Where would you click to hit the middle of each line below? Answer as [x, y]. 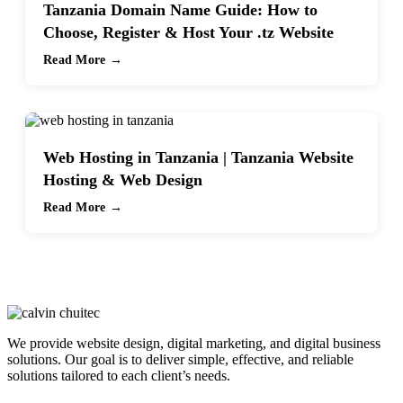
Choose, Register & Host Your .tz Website [188, 33]
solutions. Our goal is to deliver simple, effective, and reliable [180, 360]
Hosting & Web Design [123, 180]
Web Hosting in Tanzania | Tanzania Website [198, 158]
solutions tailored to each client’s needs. [119, 376]
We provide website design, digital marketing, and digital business [194, 344]
